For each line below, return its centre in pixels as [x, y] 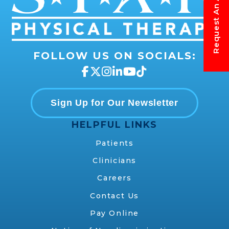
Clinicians [114, 161]
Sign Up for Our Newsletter [114, 103]
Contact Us [114, 196]
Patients [114, 143]
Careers [114, 178]
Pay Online [114, 213]
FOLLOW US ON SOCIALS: [114, 56]
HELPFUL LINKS [114, 124]
